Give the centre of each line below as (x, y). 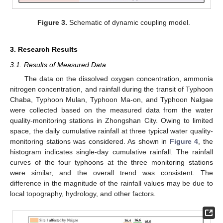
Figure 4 (184, 142)
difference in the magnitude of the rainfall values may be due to (111, 183)
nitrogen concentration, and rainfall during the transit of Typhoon (111, 89)
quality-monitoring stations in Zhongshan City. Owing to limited (111, 121)
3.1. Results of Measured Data (58, 65)
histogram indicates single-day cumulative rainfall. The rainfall (111, 152)
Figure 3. (52, 23)
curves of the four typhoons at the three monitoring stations (111, 163)
